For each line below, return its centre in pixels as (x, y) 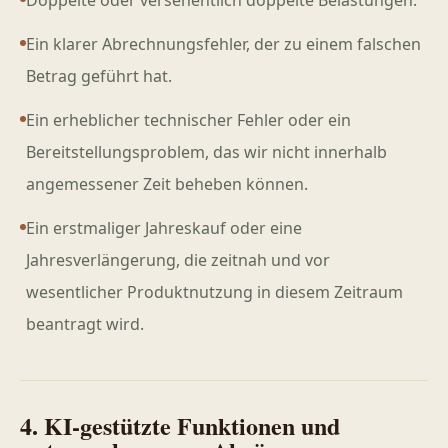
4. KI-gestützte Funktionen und (180, 425)
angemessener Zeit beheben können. (167, 184)
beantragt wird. (85, 324)
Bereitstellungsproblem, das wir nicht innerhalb (206, 152)
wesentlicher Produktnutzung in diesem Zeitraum (214, 292)
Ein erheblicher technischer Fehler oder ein (188, 120)
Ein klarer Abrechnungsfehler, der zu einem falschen (223, 44)
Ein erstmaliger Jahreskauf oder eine (164, 228)
